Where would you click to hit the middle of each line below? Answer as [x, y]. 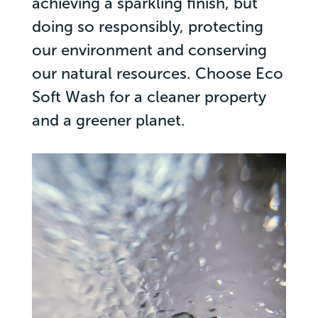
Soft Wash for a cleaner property [149, 97]
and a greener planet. [108, 120]
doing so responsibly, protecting [147, 26]
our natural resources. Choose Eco [157, 73]
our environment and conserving [149, 50]
